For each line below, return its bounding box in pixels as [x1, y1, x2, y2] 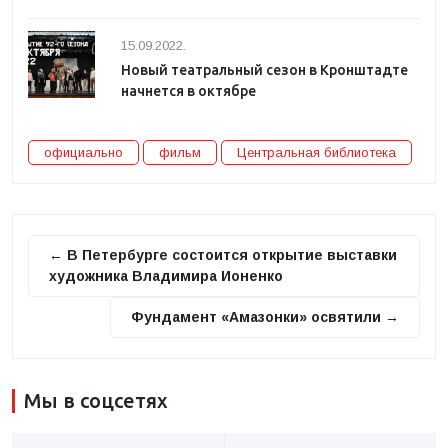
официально [44, 145, 123, 160]
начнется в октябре [121, 83, 256, 99]
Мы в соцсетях [24, 389, 168, 412]
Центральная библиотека [237, 145, 396, 160]
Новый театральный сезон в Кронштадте [121, 62, 408, 78]
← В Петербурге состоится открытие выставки [49, 247, 397, 263]
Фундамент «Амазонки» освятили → [131, 309, 399, 325]
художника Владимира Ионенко [49, 268, 283, 284]
